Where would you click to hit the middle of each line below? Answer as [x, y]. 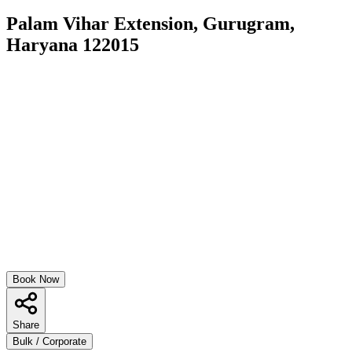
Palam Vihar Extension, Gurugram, [150, 23]
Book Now [36, 279]
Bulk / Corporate [49, 341]
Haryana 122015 [73, 44]
